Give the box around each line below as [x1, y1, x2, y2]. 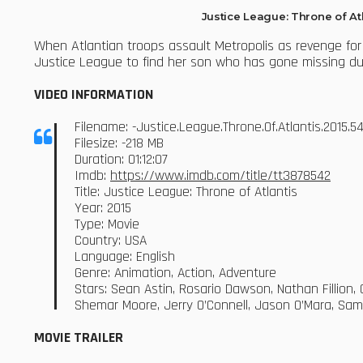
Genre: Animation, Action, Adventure [75, 263, 276, 282]
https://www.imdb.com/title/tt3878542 [110, 166, 331, 185]
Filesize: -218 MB [75, 134, 164, 152]
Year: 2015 [75, 199, 131, 217]
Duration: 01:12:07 [75, 150, 168, 169]
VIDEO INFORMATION [34, 84, 153, 104]
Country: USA [75, 231, 147, 250]
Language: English [75, 247, 175, 266]
